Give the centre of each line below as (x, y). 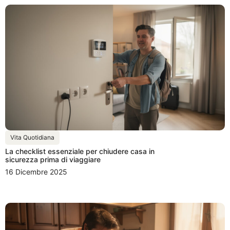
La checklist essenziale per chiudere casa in (80, 151)
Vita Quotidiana (32, 137)
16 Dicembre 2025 (36, 171)
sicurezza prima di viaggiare (53, 159)
